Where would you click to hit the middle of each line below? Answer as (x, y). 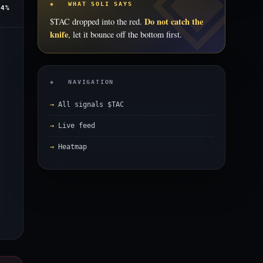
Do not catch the (174, 21)
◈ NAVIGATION (82, 82)
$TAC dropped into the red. (97, 21)
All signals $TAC (91, 104)
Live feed (77, 126)
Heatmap (73, 147)
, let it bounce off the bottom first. (125, 34)
